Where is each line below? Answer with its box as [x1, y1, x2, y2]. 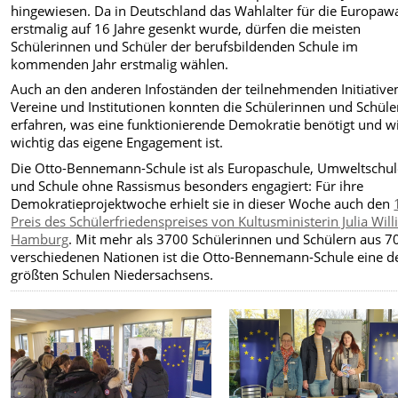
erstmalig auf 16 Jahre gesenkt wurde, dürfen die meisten [11, 19, 362, 37]
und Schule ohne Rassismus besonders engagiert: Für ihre [11, 176, 364, 195]
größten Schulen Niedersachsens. [11, 265, 214, 283]
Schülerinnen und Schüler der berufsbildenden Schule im [11, 36, 359, 55]
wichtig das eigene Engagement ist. [11, 133, 224, 152]
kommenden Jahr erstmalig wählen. [11, 54, 229, 73]
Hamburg [11, 229, 69, 248]
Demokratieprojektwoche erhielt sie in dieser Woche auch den [11, 194, 394, 212]
